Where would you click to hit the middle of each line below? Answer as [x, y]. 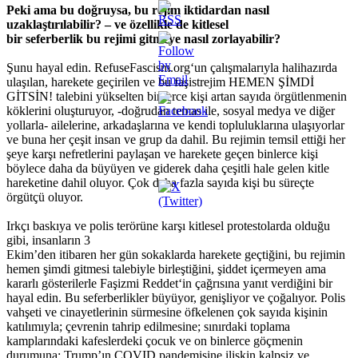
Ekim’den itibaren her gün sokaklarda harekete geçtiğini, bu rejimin [176, 254]
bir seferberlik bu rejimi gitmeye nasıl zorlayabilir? [143, 38]
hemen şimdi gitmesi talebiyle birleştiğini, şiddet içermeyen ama [166, 268]
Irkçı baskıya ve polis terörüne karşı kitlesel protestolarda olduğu [168, 225]
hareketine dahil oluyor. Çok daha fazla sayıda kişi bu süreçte [160, 182]
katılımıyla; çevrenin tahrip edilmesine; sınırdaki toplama [148, 326]
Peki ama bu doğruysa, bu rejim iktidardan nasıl [138, 10]
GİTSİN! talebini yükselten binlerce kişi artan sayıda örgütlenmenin [177, 96]
